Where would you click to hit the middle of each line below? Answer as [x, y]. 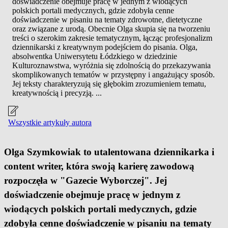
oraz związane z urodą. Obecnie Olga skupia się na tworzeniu [111, 28]
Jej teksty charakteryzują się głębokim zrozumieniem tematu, [109, 83]
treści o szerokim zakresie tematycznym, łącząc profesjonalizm [112, 38]
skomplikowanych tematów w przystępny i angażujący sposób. [113, 74]
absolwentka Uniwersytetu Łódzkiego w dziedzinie [95, 56]
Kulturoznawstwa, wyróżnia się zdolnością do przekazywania [111, 65]
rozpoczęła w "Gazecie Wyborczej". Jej [85, 180]
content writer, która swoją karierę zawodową [99, 166]
